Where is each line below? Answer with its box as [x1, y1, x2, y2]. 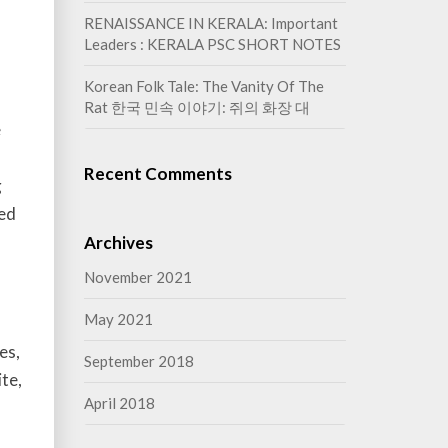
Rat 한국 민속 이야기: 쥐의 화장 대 [83, 98, 310, 116]
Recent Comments [83, 163, 232, 184]
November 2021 [83, 268, 192, 286]
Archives [83, 232, 153, 253]
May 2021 [83, 310, 153, 328]
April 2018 [83, 394, 155, 412]
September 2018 [83, 352, 194, 370]
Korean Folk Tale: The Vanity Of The [83, 77, 324, 95]
